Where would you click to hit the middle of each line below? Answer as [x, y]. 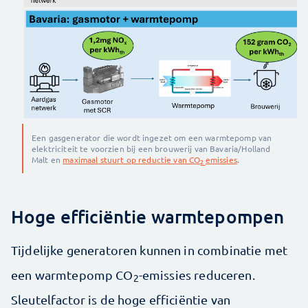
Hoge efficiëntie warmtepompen [148, 216]
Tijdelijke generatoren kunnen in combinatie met [150, 250]
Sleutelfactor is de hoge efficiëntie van [121, 299]
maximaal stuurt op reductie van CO [132, 159]
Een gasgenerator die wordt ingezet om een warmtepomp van [152, 137]
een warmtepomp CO [72, 274]
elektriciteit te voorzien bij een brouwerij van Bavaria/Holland [151, 148]
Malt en [47, 159]
